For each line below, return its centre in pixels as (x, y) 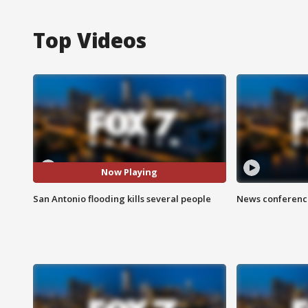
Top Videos (90, 40)
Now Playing (130, 172)
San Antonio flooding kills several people (122, 198)
